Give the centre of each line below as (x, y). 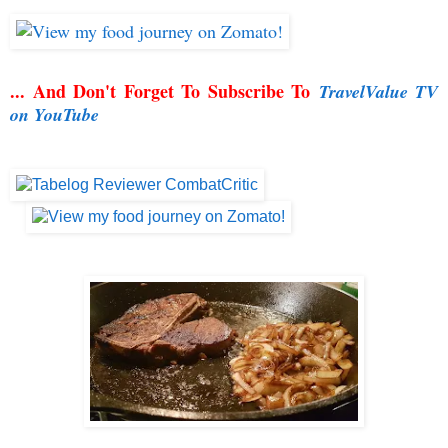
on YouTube (54, 115)
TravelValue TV (378, 92)
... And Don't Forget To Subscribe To (160, 91)
